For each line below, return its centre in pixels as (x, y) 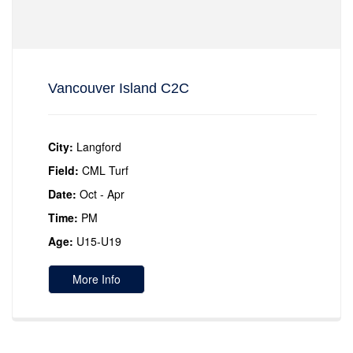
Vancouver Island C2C (119, 88)
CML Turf (105, 170)
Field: (63, 170)
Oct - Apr (102, 193)
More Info (97, 279)
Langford (99, 146)
